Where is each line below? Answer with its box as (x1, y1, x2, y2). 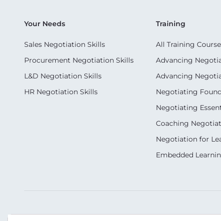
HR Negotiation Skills (24, 87, 98, 96)
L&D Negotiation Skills (24, 71, 102, 80)
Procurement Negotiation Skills (24, 55, 134, 65)
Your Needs (24, 19, 65, 28)
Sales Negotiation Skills (24, 39, 105, 49)
